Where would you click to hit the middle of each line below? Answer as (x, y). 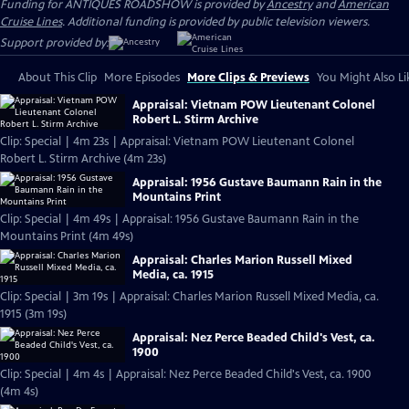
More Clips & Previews (248, 78)
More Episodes (142, 78)
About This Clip (58, 78)
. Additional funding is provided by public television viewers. (216, 22)
